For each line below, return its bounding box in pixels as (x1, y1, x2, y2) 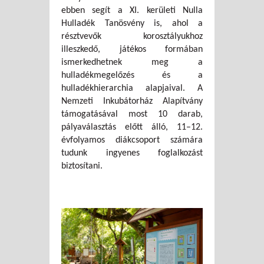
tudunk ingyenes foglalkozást (61, 148, 203, 158)
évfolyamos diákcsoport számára (61, 135, 203, 145)
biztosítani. (61, 161, 103, 171)
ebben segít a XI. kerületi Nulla (61, 5, 203, 15)
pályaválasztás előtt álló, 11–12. (61, 122, 203, 132)
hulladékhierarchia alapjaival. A (61, 83, 203, 93)
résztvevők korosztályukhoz (61, 31, 203, 41)
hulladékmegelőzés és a (61, 70, 203, 80)
